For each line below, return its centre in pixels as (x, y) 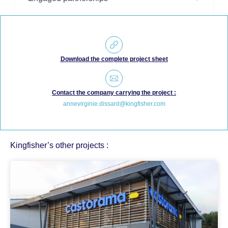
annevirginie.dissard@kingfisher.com (114, 104)
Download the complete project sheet (114, 59)
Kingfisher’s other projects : (59, 146)
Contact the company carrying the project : (114, 93)
